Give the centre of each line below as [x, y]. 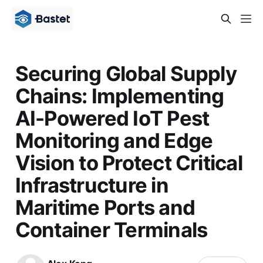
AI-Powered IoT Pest [112, 118]
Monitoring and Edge [114, 140]
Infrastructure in [92, 185]
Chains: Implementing [119, 95]
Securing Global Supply [126, 73]
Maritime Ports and [105, 207]
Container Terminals [111, 229]
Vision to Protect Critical [129, 162]
